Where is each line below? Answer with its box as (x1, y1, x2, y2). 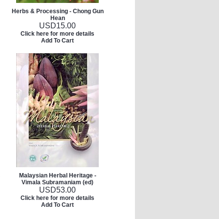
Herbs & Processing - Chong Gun (11, 8, 104, 15)
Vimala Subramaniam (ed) (22, 179, 93, 186)
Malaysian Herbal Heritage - (19, 172, 96, 179)
